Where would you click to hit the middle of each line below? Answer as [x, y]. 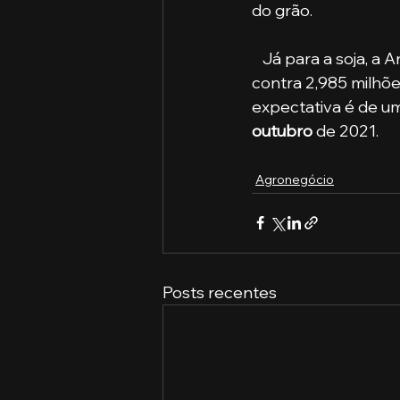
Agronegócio [295, 179]
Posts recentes [220, 292]
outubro [282, 130]
